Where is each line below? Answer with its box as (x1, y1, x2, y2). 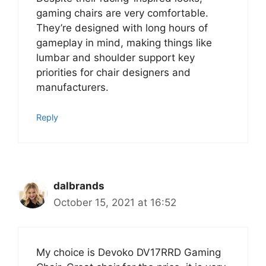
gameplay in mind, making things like (36, 36, 212, 49)
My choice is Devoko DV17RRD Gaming (36, 246, 221, 258)
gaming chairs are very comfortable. (36, 7, 208, 19)
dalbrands (53, 180, 104, 192)
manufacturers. (36, 81, 109, 93)
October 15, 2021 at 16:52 (53, 197, 176, 209)
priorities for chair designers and (36, 66, 191, 78)
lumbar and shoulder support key (36, 51, 195, 64)
